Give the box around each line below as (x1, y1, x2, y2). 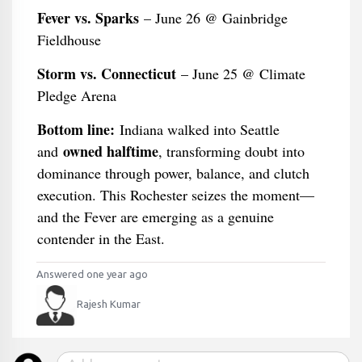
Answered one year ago (36, 268, 148, 280)
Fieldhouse (36, 30, 101, 49)
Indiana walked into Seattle (114, 120, 280, 139)
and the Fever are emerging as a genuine (36, 207, 274, 226)
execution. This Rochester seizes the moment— (36, 185, 314, 204)
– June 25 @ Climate (175, 64, 305, 83)
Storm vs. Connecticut (36, 63, 176, 84)
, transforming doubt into (158, 141, 305, 161)
